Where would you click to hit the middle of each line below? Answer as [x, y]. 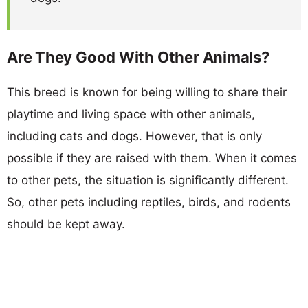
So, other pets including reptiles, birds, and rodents [149, 202]
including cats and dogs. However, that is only [134, 136]
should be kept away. [66, 224]
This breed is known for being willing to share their [147, 92]
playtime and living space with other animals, [131, 114]
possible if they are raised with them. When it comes [152, 158]
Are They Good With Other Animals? [138, 57]
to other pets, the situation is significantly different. [148, 180]
